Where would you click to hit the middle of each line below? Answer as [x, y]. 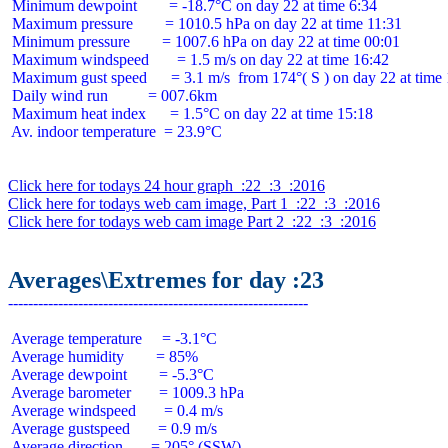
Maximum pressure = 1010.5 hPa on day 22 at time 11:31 [205, 23]
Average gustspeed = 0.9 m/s [112, 428]
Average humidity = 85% [103, 356]
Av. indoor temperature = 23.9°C [115, 131]
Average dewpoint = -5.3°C [111, 374]
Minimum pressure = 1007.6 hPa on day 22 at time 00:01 [204, 41]
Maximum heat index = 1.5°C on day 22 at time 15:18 [190, 113]
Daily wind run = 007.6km [112, 95]
